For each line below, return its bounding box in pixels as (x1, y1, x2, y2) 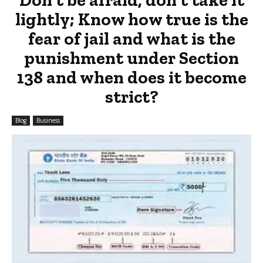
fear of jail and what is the (28, 28, 235, 49)
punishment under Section (24, 47, 239, 69)
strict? (104, 86, 159, 107)
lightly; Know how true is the (15, 8, 248, 30)
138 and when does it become (16, 66, 247, 88)
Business (36, 116, 60, 124)
